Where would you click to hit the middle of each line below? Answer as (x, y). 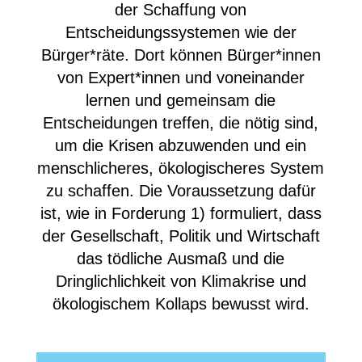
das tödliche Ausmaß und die (181, 258)
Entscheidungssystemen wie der (181, 32)
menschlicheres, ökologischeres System (181, 168)
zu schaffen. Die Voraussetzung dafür (181, 190)
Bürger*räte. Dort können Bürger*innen (181, 55)
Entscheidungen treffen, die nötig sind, (181, 122)
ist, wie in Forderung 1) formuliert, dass (181, 213)
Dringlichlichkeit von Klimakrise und (181, 281)
